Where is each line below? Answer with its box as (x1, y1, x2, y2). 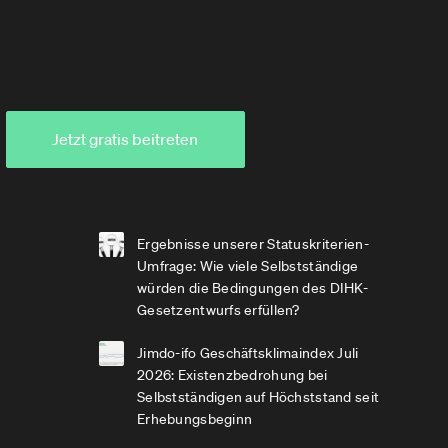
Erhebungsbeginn (137, 410, 253, 428)
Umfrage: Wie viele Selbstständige (137, 257, 359, 275)
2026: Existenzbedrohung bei (137, 366, 328, 384)
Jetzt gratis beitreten (52, 129, 199, 149)
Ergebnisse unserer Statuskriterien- (137, 235, 369, 253)
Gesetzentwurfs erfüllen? (137, 301, 300, 319)
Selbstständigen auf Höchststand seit (137, 388, 380, 406)
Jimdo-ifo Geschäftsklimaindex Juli (137, 344, 359, 362)
